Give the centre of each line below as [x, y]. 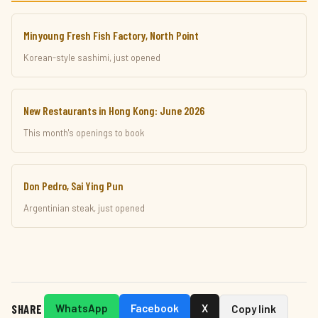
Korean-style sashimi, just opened [92, 57]
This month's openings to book [84, 133]
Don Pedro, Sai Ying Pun [73, 186]
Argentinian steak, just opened [84, 208]
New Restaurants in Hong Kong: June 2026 [114, 110]
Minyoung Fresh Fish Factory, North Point [111, 35]
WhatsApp [81, 308]
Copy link [253, 308]
